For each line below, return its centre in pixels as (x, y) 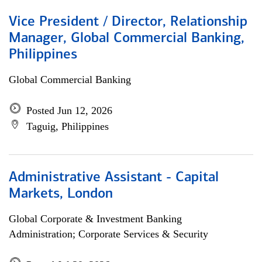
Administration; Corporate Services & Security (108, 234)
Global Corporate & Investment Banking (95, 219)
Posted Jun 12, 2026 (69, 111)
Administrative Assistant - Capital (114, 178)
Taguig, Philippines (68, 126)
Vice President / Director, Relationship (128, 22)
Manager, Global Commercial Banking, (127, 39)
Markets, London (61, 194)
